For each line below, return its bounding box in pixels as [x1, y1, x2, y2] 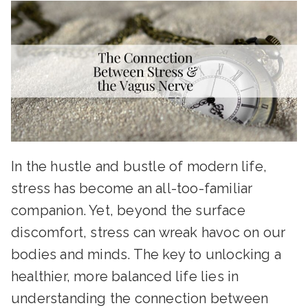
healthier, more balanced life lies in [11, 268, 239, 285]
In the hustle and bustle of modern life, [11, 158, 267, 175]
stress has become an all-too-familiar [11, 180, 253, 197]
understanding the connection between [11, 290, 269, 307]
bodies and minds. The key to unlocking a [11, 246, 282, 263]
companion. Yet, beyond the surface [11, 202, 245, 219]
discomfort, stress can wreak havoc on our [11, 224, 286, 241]
